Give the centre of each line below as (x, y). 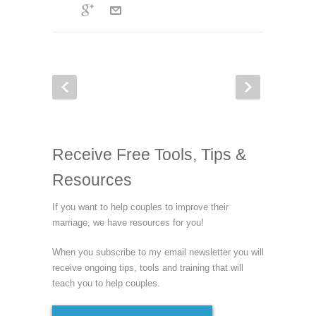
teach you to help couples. (106, 283)
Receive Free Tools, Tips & (149, 154)
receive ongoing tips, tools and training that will (148, 267)
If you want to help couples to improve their (140, 207)
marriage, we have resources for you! (128, 222)
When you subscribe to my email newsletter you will (158, 252)
